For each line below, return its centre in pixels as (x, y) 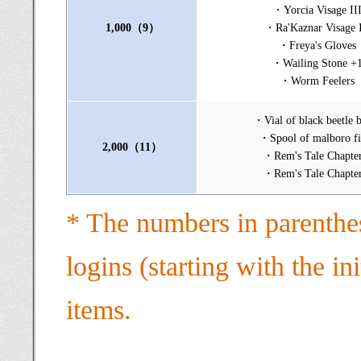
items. (99, 310)
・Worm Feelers (317, 81)
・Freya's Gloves (317, 46)
